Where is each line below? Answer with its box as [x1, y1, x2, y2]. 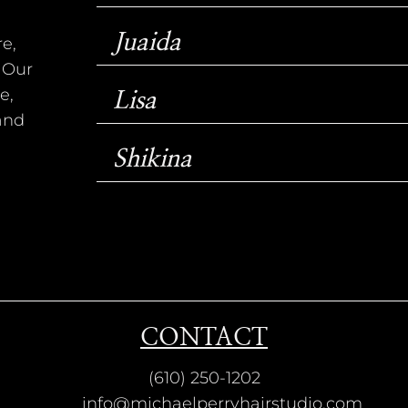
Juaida [112, 29, 181, 55]
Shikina [112, 146, 192, 171]
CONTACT [140, 325, 268, 351]
